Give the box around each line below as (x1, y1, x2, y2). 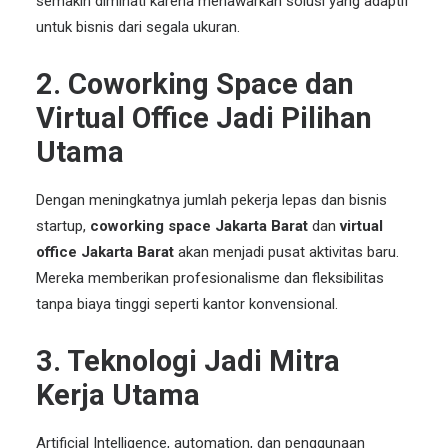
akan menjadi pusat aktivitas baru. (174, 242, 399, 261)
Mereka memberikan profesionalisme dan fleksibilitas (36, 268, 384, 287)
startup (36, 216, 83, 235)
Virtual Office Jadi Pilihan (36, 100, 372, 135)
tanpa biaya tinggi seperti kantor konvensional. (36, 294, 338, 313)
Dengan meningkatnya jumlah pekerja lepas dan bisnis (36, 190, 387, 209)
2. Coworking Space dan (36, 66, 354, 101)
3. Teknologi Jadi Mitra (36, 343, 340, 378)
